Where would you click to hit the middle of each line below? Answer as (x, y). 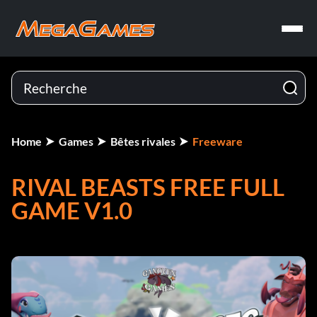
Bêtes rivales (143, 141)
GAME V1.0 (72, 210)
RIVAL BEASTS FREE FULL (148, 187)
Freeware (218, 141)
